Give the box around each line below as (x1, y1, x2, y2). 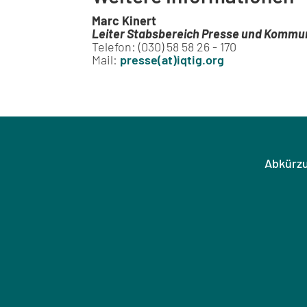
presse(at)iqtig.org (120, 52, 225, 68)
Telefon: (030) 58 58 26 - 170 (92, 39, 237, 55)
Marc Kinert (92, 13, 157, 29)
